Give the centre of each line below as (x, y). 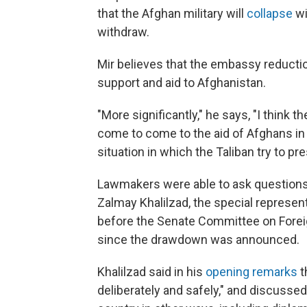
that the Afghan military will (172, 13)
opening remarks (251, 272)
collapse (270, 13)
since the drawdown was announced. (198, 240)
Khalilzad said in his (151, 272)
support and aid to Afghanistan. (182, 83)
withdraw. (123, 32)
